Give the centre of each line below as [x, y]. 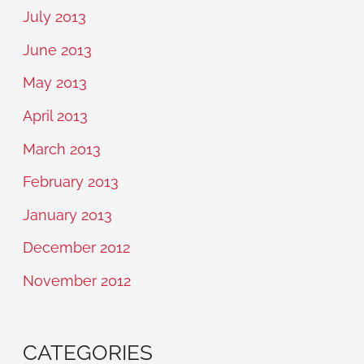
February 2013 [71, 182]
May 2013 [55, 83]
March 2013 [62, 149]
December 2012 [77, 248]
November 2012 [77, 280]
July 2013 [55, 17]
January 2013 [68, 214]
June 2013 [58, 50]
